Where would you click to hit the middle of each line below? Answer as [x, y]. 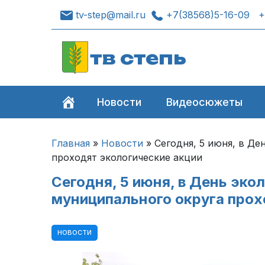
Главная [71, 143]
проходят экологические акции [127, 157]
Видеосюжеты [205, 102]
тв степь [138, 58]
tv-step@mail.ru [111, 14]
